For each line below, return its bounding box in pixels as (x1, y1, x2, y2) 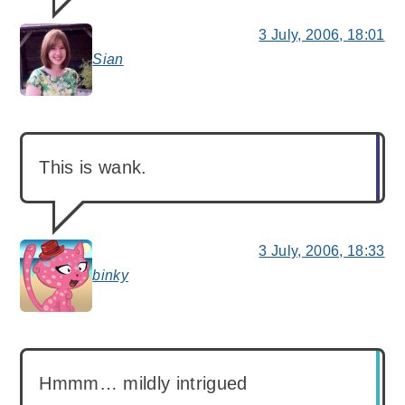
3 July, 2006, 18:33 (259, 243, 385, 259)
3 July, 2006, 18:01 (259, 27, 385, 43)
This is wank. (39, 157, 147, 178)
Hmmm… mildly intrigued (39, 373, 248, 394)
